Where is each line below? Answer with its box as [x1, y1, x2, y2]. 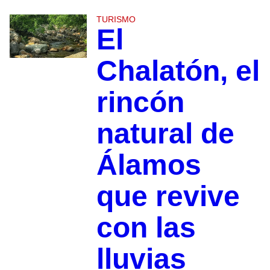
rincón [96, 86, 184, 118]
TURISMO [96, 14, 136, 24]
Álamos [96, 148, 201, 181]
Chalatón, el [96, 54, 260, 87]
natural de [96, 117, 234, 149]
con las [96, 211, 196, 243]
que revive [96, 180, 240, 212]
